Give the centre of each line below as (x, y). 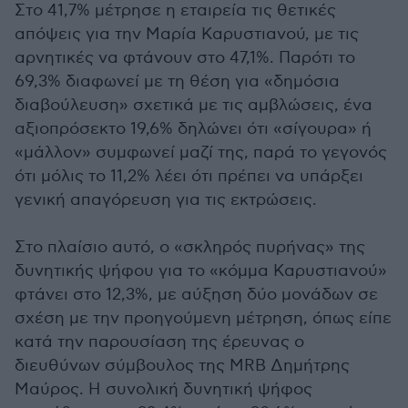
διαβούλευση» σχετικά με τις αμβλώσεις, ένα (194, 105)
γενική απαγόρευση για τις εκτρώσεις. (167, 200)
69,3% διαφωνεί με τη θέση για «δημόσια (177, 82)
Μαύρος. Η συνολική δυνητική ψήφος (163, 389)
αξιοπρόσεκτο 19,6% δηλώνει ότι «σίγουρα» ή (193, 129)
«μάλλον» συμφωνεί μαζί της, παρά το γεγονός (201, 153)
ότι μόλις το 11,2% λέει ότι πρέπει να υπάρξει (189, 176)
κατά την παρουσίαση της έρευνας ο (159, 342)
